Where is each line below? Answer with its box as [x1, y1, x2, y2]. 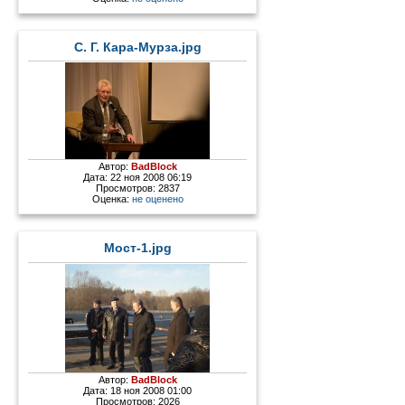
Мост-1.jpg [103, 241, 172, 256]
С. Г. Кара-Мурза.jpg [73, 40, 202, 54]
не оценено [131, 193, 184, 205]
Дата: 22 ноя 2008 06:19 [83, 172, 193, 184]
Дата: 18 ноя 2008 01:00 [83, 385, 193, 397]
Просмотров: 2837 [95, 183, 180, 194]
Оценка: [91, 193, 132, 205]
